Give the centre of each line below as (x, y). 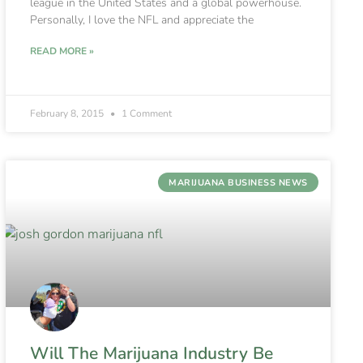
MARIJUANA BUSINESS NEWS (238, 182)
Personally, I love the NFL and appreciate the (141, 19)
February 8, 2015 (68, 113)
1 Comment (145, 113)
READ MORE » (62, 51)
